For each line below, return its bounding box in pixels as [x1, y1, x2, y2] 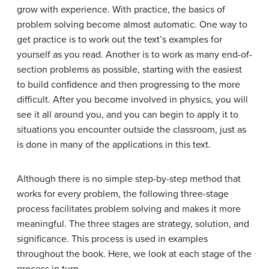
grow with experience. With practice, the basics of [17, 4, 225, 16]
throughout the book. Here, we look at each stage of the [17, 248, 252, 261]
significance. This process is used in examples [17, 233, 208, 246]
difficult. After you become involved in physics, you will [17, 94, 248, 106]
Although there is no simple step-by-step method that [17, 173, 241, 186]
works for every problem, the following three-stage [17, 188, 229, 201]
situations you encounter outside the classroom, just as [17, 124, 246, 136]
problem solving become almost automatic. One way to [17, 19, 247, 31]
